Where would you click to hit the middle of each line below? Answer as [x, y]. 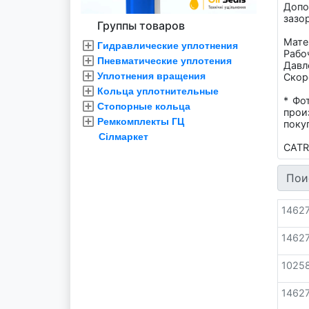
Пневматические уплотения [165, 60]
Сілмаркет [123, 136]
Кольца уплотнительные [158, 91]
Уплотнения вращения [151, 76]
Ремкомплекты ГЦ [141, 121]
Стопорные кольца [144, 106]
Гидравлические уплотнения [168, 45]
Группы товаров [141, 25]
